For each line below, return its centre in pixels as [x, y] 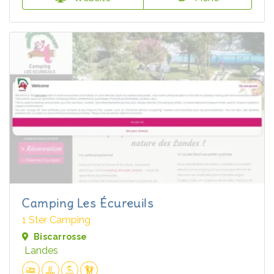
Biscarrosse [61, 236]
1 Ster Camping [56, 220]
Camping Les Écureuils [88, 202]
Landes [41, 250]
